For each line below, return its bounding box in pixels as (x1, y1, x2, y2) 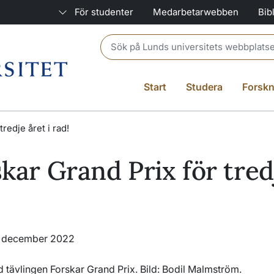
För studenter (75, 6, 133, 18)
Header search (100, 35, 166, 47)
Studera (186, 81, 223, 93)
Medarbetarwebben (153, 6, 239, 18)
